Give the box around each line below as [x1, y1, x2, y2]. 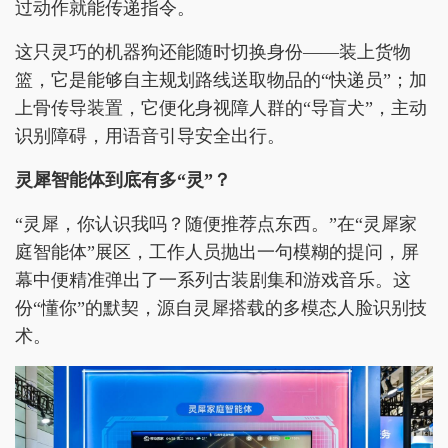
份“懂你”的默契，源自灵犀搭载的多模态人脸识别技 [15, 297, 427, 318]
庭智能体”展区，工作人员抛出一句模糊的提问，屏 [15, 241, 419, 262]
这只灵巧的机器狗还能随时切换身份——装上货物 [15, 41, 411, 62]
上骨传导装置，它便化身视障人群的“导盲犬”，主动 [15, 97, 427, 118]
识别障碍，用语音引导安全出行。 [15, 125, 285, 146]
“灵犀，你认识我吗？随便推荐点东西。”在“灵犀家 [15, 213, 417, 234]
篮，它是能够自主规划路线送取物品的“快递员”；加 [15, 69, 427, 90]
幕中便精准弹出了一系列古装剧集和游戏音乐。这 [15, 269, 411, 290]
